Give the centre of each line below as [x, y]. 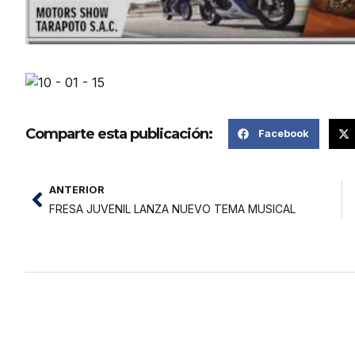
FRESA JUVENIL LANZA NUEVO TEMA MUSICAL [172, 209]
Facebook [284, 134]
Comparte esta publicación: [119, 134]
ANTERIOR [77, 190]
